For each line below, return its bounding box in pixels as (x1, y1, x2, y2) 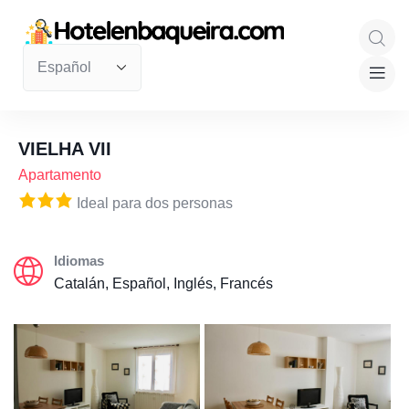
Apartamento (18, 167, 101, 184)
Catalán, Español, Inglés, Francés (54, 276, 273, 292)
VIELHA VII (18, 139, 111, 160)
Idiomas (54, 253, 104, 269)
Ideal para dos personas (73, 195, 233, 212)
